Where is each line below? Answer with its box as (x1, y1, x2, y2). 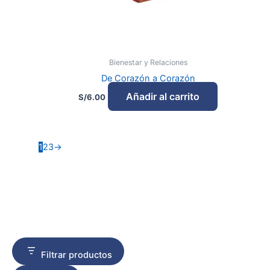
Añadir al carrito (126, 90, 200, 103)
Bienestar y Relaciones (108, 57, 187, 67)
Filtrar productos (41, 250, 112, 261)
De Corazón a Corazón (101, 72, 195, 84)
